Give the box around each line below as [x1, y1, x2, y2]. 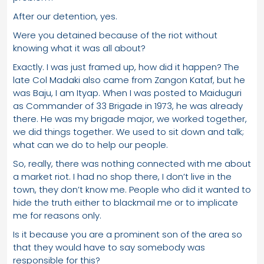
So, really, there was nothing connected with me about [13, 157, 251, 170]
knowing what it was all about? [13, 41, 146, 54]
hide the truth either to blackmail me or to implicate [13, 196, 238, 209]
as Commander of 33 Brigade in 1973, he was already [13, 99, 243, 112]
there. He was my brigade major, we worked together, [13, 112, 247, 125]
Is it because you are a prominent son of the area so [13, 227, 242, 240]
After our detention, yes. [13, 9, 117, 22]
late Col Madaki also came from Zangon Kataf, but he [13, 73, 245, 86]
